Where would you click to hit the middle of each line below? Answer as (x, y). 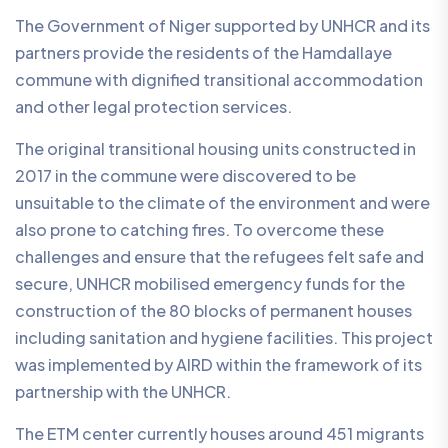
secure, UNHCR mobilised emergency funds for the (210, 283)
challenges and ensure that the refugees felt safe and (219, 256)
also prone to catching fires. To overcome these (199, 229)
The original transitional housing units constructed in (215, 148)
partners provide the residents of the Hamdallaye (203, 52)
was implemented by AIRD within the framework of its (218, 364)
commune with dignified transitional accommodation (219, 79)
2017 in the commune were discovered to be (185, 175)
